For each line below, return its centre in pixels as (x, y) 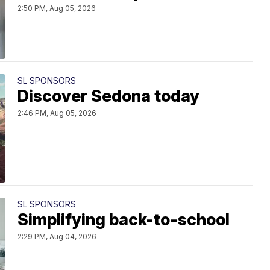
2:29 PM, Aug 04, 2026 (57, 236)
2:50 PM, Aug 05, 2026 (57, 8)
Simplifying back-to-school (124, 219)
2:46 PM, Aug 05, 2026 (57, 113)
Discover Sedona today (108, 96)
